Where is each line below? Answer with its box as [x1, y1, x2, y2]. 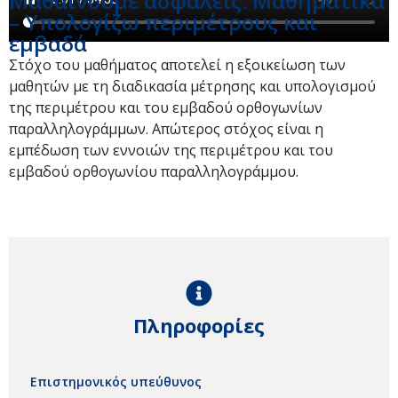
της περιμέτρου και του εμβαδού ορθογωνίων [9, 98, 322, 117]
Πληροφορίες [133, 312, 265, 339]
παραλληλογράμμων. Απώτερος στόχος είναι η [9, 119, 323, 139]
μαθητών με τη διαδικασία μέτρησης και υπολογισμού [9, 76, 376, 96]
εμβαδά [9, 28, 87, 58]
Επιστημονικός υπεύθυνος [30, 373, 202, 391]
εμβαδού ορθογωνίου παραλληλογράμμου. [9, 162, 298, 181]
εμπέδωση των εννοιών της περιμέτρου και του [9, 140, 333, 160]
